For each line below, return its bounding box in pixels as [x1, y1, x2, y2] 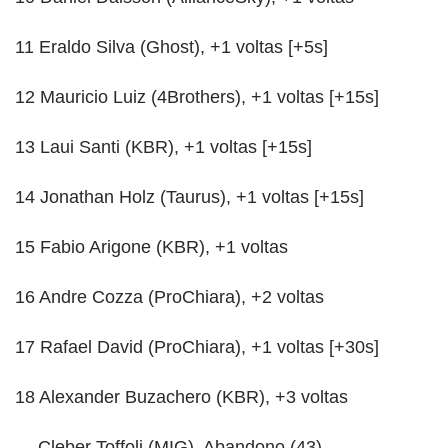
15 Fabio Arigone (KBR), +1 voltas [15, 236, 288, 257]
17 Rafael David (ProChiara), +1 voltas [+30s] [15, 336, 379, 357]
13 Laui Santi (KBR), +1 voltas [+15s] [15, 136, 312, 157]
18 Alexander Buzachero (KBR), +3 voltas [15, 386, 348, 407]
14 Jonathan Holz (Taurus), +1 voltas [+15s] [15, 186, 364, 207]
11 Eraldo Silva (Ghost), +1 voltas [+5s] [15, 36, 328, 57]
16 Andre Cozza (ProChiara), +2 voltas [15, 286, 324, 307]
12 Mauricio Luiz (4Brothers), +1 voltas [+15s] [15, 86, 379, 107]
